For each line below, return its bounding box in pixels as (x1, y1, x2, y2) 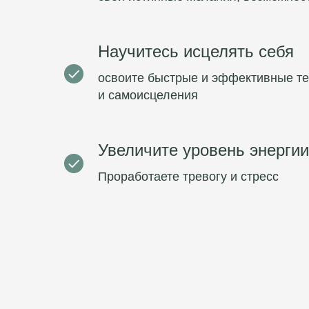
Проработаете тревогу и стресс (98, 170, 279, 183)
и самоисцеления (98, 88, 198, 102)
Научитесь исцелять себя (98, 42, 294, 61)
